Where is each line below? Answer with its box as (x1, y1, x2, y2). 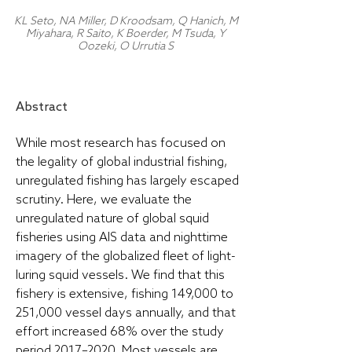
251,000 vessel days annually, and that (16, 306, 236, 321)
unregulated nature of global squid (16, 211, 209, 226)
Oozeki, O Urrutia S (78, 40, 174, 53)
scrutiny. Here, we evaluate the (16, 192, 192, 207)
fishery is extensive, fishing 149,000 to (16, 287, 233, 302)
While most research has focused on (16, 136, 225, 151)
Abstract (16, 100, 68, 115)
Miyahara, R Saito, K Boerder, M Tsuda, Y (26, 27, 225, 41)
